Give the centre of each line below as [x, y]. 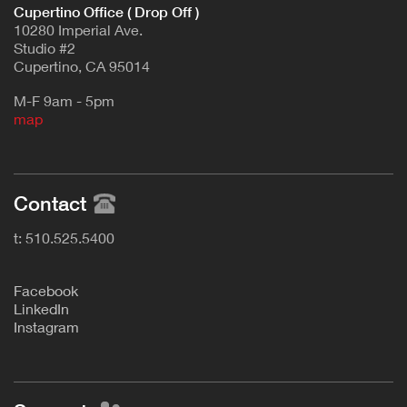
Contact [50, 204]
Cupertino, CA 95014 [82, 66]
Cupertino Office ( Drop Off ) [108, 12]
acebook [50, 291]
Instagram [46, 327]
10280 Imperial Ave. [78, 30]
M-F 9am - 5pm [64, 101]
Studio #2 [45, 48]
